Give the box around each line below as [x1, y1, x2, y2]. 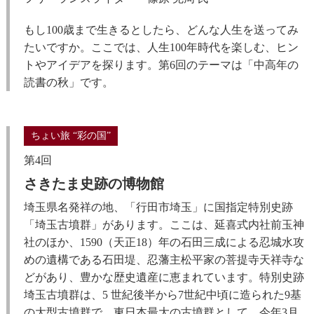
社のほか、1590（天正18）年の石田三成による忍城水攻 [23, 236, 304, 248]
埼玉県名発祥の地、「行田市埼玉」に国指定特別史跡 [23, 201, 293, 213]
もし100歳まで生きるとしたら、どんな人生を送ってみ [23, 24, 299, 36]
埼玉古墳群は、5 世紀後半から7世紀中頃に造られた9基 [23, 289, 301, 301]
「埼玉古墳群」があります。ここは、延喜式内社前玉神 [23, 219, 304, 231]
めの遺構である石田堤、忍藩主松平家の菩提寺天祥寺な [23, 254, 304, 266]
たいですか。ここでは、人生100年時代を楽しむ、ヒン [23, 41, 299, 53]
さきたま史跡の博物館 [23, 176, 164, 191]
